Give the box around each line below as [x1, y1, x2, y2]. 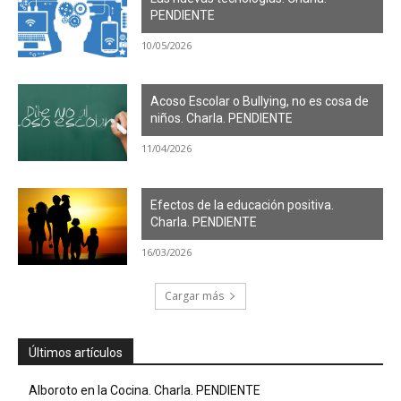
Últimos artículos [29, 345, 123, 360]
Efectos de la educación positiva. [150, 198, 335, 213]
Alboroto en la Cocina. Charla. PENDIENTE [29, 382, 260, 397]
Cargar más [165, 287, 224, 303]
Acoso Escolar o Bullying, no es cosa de [150, 94, 370, 109]
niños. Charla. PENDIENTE [150, 111, 294, 126]
